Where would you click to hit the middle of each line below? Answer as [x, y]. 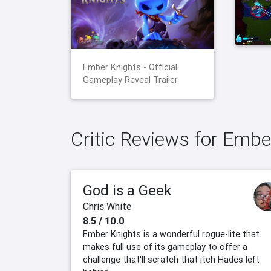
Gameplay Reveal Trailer [130, 80]
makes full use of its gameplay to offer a [165, 247]
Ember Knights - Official [130, 67]
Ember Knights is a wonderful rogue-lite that [171, 234]
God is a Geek [127, 191]
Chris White [107, 207]
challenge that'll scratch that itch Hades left [171, 260]
